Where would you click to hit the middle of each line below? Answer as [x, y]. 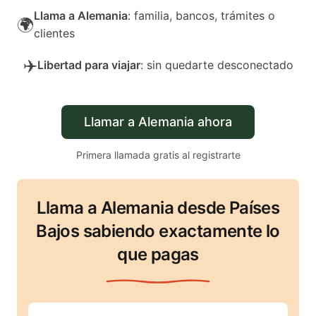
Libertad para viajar [89, 65]
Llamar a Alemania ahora [158, 122]
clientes [54, 33]
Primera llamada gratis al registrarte [158, 155]
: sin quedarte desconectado [217, 65]
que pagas [158, 254]
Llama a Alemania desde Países [158, 208]
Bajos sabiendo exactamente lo [158, 231]
